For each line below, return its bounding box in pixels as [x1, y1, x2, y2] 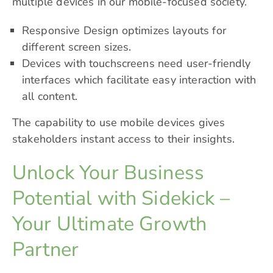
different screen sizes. [22, 40, 132, 55]
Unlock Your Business [12, 159, 204, 186]
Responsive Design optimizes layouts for [22, 23, 226, 38]
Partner [12, 236, 79, 263]
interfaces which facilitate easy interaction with [22, 73, 257, 88]
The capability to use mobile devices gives [12, 115, 225, 130]
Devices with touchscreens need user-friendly [22, 56, 251, 71]
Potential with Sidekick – [12, 185, 230, 212]
